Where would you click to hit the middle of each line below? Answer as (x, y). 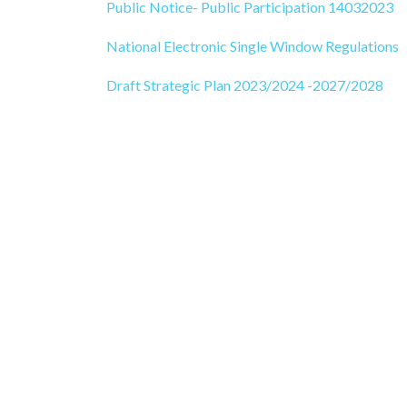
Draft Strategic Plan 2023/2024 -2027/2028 (245, 85)
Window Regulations (333, 46)
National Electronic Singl (183, 46)
